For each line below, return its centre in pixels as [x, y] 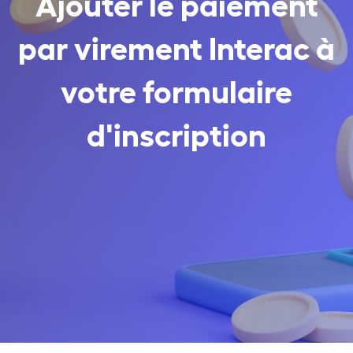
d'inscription [176, 133]
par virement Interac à [176, 46]
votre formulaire [176, 90]
